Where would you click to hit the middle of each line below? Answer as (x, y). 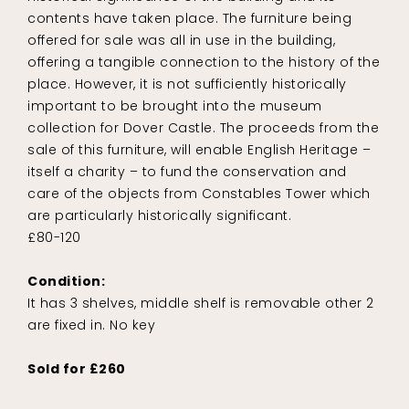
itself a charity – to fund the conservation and (187, 172)
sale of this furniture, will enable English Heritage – (199, 150)
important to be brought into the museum (175, 106)
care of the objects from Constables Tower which (199, 194)
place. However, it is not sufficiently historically (187, 84)
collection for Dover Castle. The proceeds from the (203, 128)
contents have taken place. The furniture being (189, 19)
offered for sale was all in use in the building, (181, 41)
